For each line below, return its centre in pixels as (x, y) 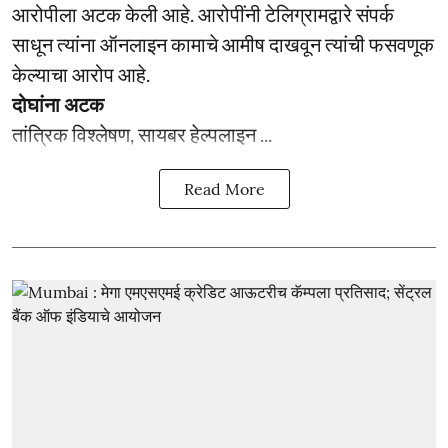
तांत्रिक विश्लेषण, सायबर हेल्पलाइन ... (142, 134)
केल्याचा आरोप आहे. (81, 74)
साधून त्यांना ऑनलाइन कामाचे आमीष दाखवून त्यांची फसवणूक (223, 44)
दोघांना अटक (58, 104)
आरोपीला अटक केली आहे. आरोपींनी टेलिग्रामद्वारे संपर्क (203, 14)
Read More (224, 189)
